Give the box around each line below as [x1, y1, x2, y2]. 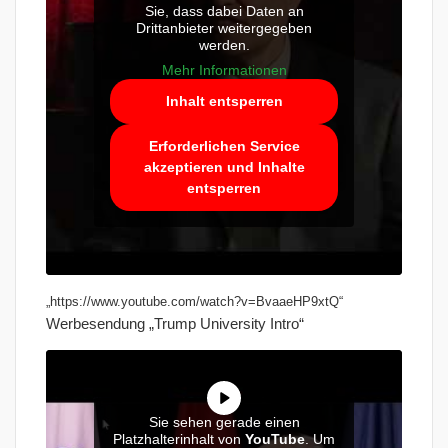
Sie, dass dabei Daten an [144, 3, 304, 20]
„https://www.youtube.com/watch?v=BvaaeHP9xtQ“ [46, 294, 343, 310]
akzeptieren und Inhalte [143, 159, 305, 176]
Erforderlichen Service [148, 138, 300, 155]
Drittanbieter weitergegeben [136, 20, 312, 37]
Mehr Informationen [161, 62, 287, 79]
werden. [198, 37, 250, 54]
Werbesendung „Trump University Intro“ [46, 315, 304, 333]
